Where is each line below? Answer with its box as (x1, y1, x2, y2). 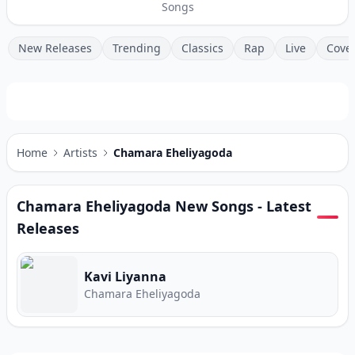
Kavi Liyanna (84, 268, 166, 285)
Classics (181, 40, 223, 55)
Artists (63, 145, 97, 160)
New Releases (18, 40, 92, 55)
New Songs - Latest (171, 197, 311, 216)
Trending (113, 40, 161, 55)
